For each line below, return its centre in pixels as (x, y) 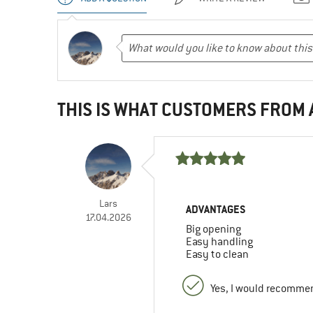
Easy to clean (218, 255)
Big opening (214, 230)
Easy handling (220, 242)
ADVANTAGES (216, 210)
